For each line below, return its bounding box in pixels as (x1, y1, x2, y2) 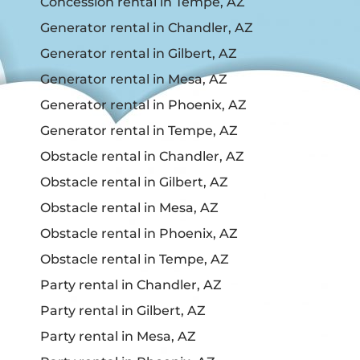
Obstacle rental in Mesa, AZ (40, 199, 219, 215)
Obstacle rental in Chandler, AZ (40, 148, 244, 164)
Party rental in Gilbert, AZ (40, 302, 206, 318)
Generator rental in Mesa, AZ (40, 71, 227, 87)
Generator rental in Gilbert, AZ (40, 45, 237, 61)
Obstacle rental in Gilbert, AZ (40, 174, 228, 190)
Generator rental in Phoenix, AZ (40, 96, 247, 112)
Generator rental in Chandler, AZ (40, 19, 253, 35)
